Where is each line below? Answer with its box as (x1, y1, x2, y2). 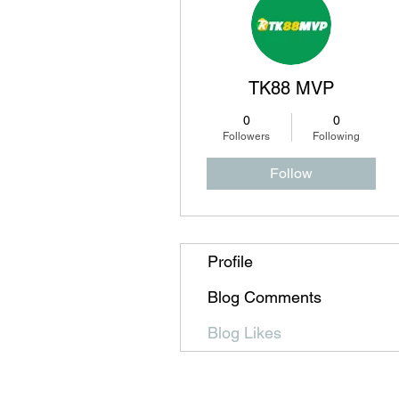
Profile (208, 251, 253, 271)
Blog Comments (208, 287, 322, 306)
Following (313, 129, 360, 142)
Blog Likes (208, 322, 281, 342)
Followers (223, 129, 270, 142)
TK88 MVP (248, 77, 334, 99)
